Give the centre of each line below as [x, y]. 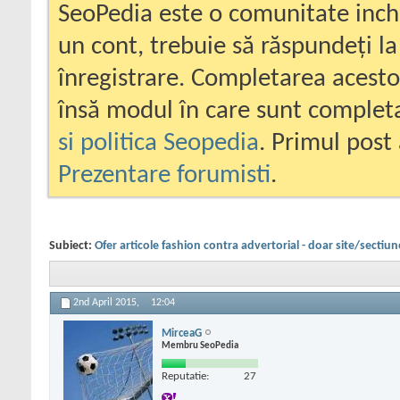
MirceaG [182, 333]
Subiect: [72, 246]
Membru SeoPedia [200, 346]
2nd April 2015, [108, 303]
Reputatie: [185, 376]
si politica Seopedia [158, 143]
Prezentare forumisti [164, 175]
